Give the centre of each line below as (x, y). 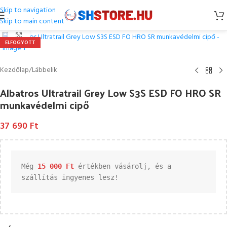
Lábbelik (45, 70)
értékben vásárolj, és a (123, 166)
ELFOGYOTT (20, 43)
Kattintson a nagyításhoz (68, 35)
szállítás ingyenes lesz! (70, 177)
